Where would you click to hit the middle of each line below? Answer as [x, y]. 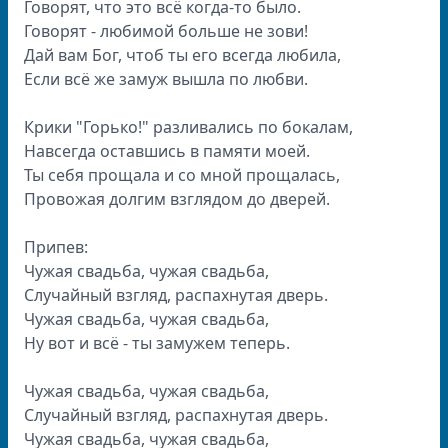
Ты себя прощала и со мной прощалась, [182, 175]
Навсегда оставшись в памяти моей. [167, 151]
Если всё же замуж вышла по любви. [166, 79]
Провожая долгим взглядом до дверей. [177, 199]
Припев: [56, 247]
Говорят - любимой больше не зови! [166, 31]
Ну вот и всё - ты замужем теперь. [157, 343]
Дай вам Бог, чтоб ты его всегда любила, [182, 55]
